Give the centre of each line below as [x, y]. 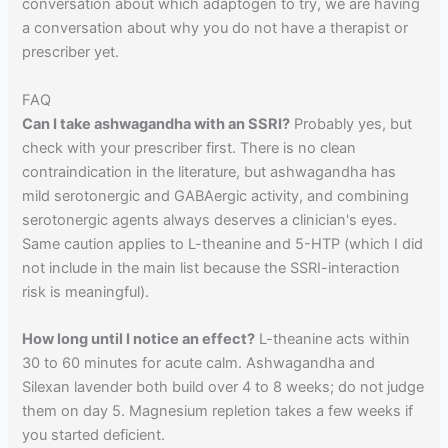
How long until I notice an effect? [139, 338]
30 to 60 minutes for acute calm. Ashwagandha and [199, 362]
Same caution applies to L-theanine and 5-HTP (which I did [223, 243]
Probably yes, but [351, 123]
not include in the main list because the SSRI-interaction [211, 267]
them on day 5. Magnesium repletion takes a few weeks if [218, 410]
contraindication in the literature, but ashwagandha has [209, 171]
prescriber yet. [71, 52]
